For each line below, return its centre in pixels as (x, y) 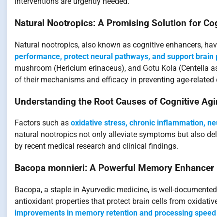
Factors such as (43, 123)
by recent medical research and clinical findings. (96, 146)
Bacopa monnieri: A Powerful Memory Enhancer (114, 168)
